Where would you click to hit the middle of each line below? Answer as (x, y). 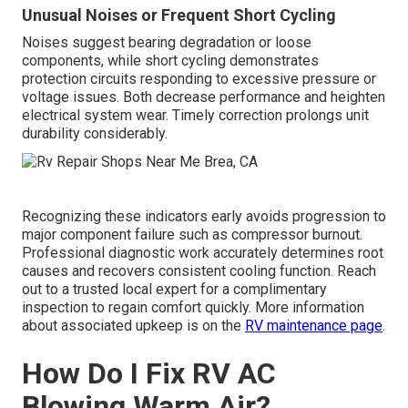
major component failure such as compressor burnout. (192, 234)
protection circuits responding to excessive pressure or (199, 79)
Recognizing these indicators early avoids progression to (204, 216)
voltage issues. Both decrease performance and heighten (204, 97)
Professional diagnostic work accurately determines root (203, 252)
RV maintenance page (314, 325)
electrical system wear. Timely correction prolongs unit (195, 116)
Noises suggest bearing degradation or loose (167, 43)
